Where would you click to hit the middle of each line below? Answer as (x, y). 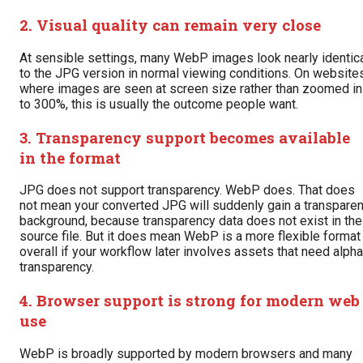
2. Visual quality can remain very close (170, 25)
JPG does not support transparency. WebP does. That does (187, 190)
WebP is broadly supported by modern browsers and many (186, 353)
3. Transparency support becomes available (185, 137)
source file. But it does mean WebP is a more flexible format (190, 237)
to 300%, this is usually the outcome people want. (159, 104)
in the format (70, 157)
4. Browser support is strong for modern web (190, 300)
